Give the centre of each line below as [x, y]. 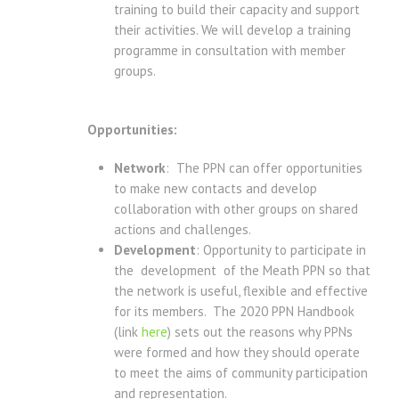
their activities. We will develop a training [232, 30]
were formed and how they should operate [237, 353]
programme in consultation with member [230, 51]
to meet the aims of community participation [241, 373]
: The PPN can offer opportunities [264, 168]
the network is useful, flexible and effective [241, 291]
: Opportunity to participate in [281, 250]
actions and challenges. [183, 230]
